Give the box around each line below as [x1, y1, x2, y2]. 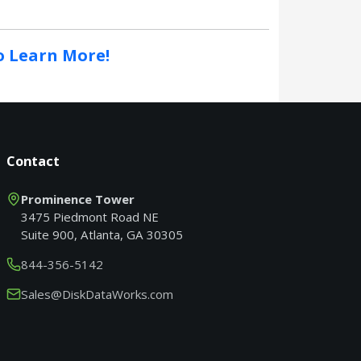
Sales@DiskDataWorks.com [21, 286, 173, 303]
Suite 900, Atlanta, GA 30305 [21, 226, 183, 243]
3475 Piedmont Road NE [21, 209, 159, 226]
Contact [6, 152, 60, 171]
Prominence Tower [21, 191, 135, 208]
